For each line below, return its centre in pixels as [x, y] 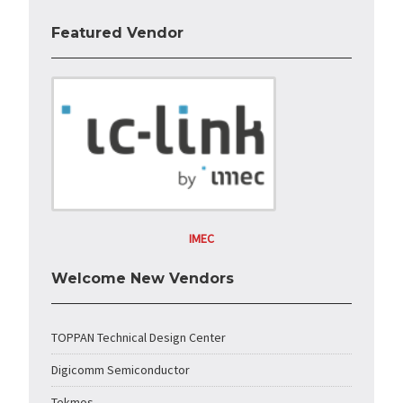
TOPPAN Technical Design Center [139, 338]
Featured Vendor [118, 33]
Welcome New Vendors [143, 279]
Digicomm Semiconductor [121, 370]
